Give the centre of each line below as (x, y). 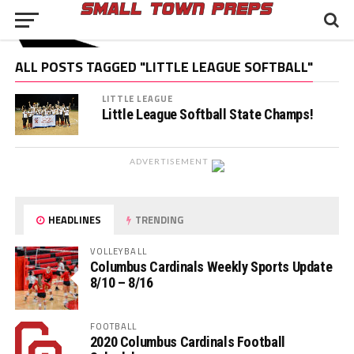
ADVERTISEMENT (169, 162)
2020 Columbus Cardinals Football (187, 342)
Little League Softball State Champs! (207, 114)
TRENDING (158, 220)
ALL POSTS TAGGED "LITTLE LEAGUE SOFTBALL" (164, 67)
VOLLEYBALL (118, 251)
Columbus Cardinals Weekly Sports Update (211, 267)
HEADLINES (74, 220)
